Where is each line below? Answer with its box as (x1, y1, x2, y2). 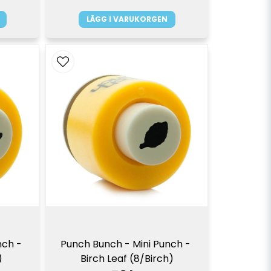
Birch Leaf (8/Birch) (80, 251, 174, 266)
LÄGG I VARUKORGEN (86, 13, 168, 24)
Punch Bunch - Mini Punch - (60, 237, 191, 251)
